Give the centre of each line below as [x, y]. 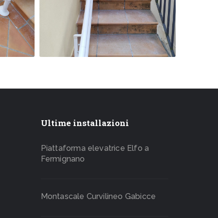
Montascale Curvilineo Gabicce [98, 196]
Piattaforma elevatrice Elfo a [95, 148]
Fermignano [63, 159]
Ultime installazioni [85, 123]
